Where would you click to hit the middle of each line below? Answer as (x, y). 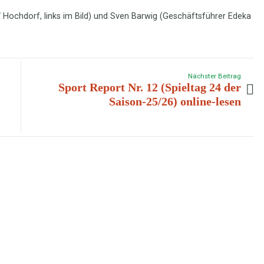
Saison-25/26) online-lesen (175, 101)
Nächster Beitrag (215, 76)
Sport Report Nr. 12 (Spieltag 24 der (150, 87)
